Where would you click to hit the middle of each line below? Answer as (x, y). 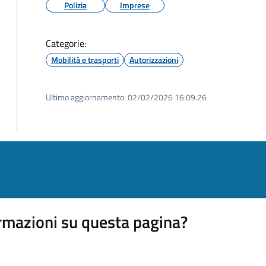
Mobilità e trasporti (85, 60)
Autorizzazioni (154, 60)
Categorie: (66, 43)
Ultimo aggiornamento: (86, 97)
